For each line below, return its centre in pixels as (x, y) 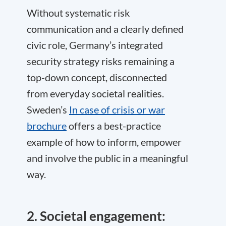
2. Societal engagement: (96, 216)
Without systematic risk (78, 13)
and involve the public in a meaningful (107, 158)
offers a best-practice (114, 126)
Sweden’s (48, 109)
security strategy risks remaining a (101, 61)
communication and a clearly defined (105, 29)
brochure (47, 126)
